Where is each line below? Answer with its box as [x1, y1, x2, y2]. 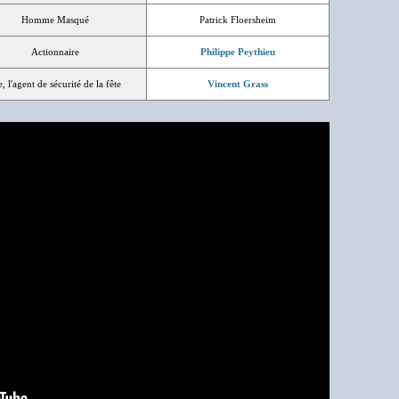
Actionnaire [31, 46, 79, 57]
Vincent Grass [208, 78, 268, 89]
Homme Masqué [21, 14, 89, 25]
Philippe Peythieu [200, 46, 275, 57]
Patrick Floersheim [199, 14, 276, 25]
